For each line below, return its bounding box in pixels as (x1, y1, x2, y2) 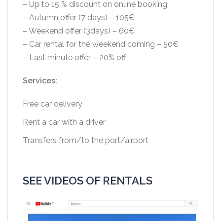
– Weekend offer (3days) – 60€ (23, 26, 135, 36)
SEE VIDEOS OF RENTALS (23, 174, 152, 187)
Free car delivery (23, 99, 82, 109)
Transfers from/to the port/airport (23, 136, 148, 146)
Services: (23, 76, 57, 86)
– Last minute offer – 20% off (23, 53, 126, 63)
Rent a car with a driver (23, 117, 106, 127)
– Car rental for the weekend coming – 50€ (23, 39, 179, 49)
